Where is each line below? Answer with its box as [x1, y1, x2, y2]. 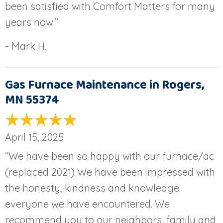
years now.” [5, 15, 58, 28]
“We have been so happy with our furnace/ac [5, 149, 214, 162]
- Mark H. [5, 39, 46, 52]
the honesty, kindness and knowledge [5, 181, 179, 194]
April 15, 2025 [5, 130, 64, 143]
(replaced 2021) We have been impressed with [5, 165, 215, 178]
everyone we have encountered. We [5, 197, 170, 210]
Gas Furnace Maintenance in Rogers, [5, 75, 204, 95]
